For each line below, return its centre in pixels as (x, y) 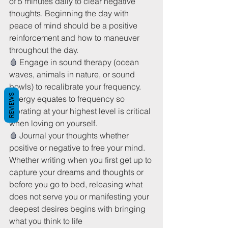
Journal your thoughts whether (75, 135)
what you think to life (46, 221)
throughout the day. (44, 50)
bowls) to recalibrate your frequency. (76, 86)
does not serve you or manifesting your (80, 196)
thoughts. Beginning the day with (70, 13)
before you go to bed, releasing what (77, 184)
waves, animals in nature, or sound (73, 74)
